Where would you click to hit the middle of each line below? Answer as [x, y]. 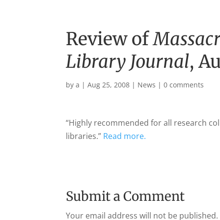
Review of [110, 39]
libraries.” [85, 136]
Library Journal [128, 62]
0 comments [184, 85]
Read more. [125, 136]
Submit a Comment [125, 196]
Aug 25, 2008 [109, 85]
